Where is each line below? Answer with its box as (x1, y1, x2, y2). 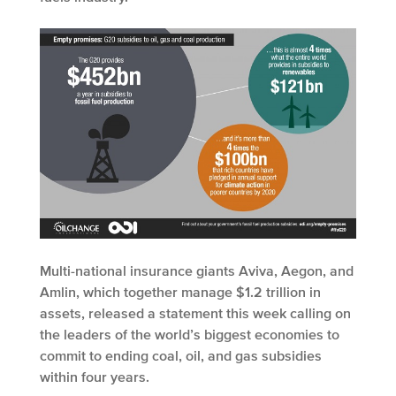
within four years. (40, 369, 149, 385)
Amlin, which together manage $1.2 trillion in (40, 284, 321, 301)
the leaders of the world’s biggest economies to (40, 326, 339, 343)
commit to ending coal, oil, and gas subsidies (40, 347, 322, 364)
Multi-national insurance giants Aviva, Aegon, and (40, 263, 354, 279)
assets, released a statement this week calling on (40, 305, 351, 322)
